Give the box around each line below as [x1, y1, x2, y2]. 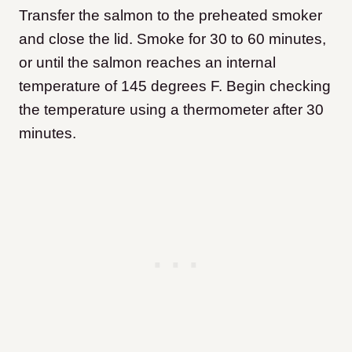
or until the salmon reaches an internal [19, 53, 276, 71]
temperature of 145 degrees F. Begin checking [19, 77, 331, 94]
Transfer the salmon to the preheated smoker [19, 6, 322, 24]
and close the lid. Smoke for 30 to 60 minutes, [19, 30, 326, 47]
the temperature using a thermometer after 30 [19, 101, 324, 118]
